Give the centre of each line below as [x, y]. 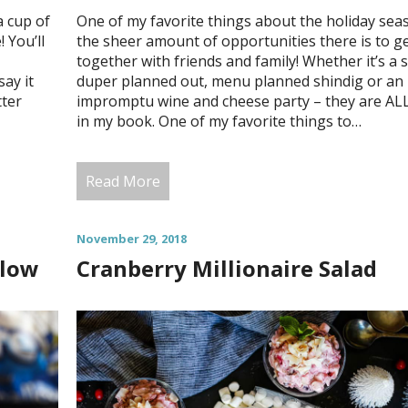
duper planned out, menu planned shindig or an [240, 81]
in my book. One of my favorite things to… [219, 121]
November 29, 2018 [131, 238]
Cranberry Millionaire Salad [226, 268]
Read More [122, 181]
